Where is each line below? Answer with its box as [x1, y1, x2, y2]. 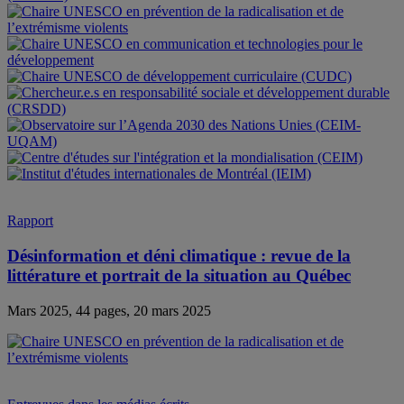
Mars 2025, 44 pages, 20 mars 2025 [7, 302, 211, 318]
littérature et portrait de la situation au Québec [7, 266, 351, 286]
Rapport [7, 213, 53, 229]
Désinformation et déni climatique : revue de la [7, 246, 351, 266]
